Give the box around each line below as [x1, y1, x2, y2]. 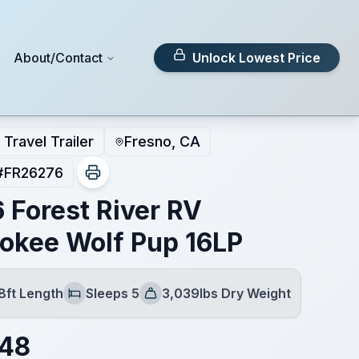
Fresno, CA [123, 133, 200, 150]
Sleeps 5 [85, 285, 139, 301]
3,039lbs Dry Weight [161, 285, 291, 301]
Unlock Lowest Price [192, 50, 321, 66]
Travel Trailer [3, 133, 94, 150]
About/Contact [14, 50, 103, 66]
